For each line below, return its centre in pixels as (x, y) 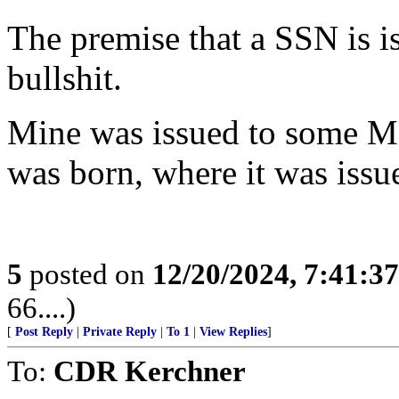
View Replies (233, 332)
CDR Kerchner (150, 371)
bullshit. (65, 78)
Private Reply (120, 332)
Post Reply (44, 332)
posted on (87, 274)
